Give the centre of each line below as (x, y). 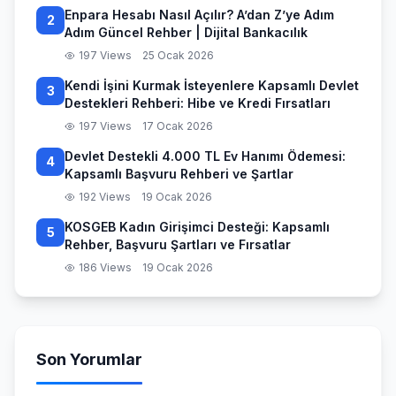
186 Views (105, 267)
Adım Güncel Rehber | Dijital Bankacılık (186, 32)
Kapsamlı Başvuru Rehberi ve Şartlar (179, 174)
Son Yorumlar (89, 359)
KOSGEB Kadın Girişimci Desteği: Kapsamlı (197, 227)
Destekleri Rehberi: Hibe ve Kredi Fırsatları (198, 103)
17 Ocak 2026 (178, 126)
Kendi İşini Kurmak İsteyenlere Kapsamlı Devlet (212, 85)
